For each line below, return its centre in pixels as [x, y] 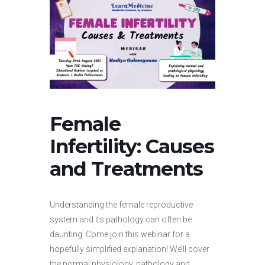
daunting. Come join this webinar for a [120, 234]
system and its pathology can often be [121, 219]
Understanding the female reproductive [121, 204]
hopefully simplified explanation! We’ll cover [130, 249]
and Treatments [126, 168]
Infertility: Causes [132, 146]
